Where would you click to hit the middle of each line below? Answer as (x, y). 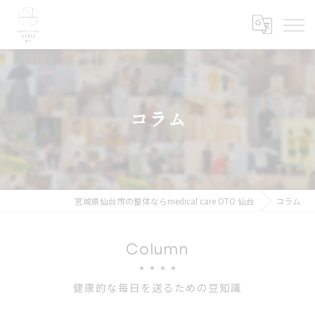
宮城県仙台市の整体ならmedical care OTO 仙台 (165, 201)
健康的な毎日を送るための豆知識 (157, 290)
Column (157, 251)
